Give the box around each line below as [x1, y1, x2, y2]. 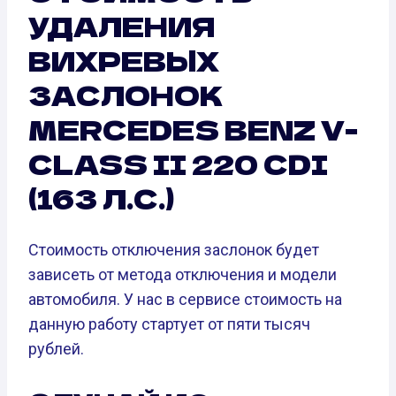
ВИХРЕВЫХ [28, 41, 219, 80]
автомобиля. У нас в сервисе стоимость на [28, 289, 342, 308]
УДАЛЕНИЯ [28, 6, 215, 46]
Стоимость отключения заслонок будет [28, 240, 319, 259]
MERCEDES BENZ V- [28, 110, 358, 149]
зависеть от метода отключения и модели [28, 264, 337, 284]
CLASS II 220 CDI [28, 144, 328, 184]
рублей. [28, 339, 84, 358]
